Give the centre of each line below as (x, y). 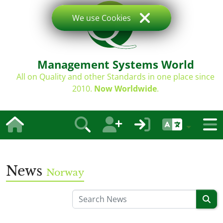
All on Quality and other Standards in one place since (115, 77)
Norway (65, 172)
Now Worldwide (125, 89)
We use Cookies (102, 18)
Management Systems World (115, 64)
